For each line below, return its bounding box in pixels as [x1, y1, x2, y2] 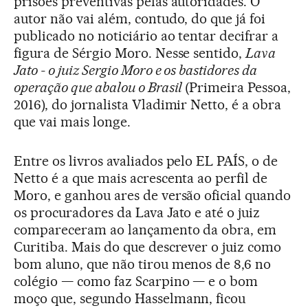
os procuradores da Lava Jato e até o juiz [14, 203, 261, 221]
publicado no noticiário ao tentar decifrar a [14, 27, 279, 44]
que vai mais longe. [14, 113, 131, 130]
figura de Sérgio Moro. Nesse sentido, [14, 44, 246, 61]
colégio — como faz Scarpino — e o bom [14, 272, 258, 289]
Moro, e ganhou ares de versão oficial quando [14, 186, 291, 203]
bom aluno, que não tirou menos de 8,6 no [14, 255, 272, 272]
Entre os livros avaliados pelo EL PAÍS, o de [14, 152, 278, 169]
